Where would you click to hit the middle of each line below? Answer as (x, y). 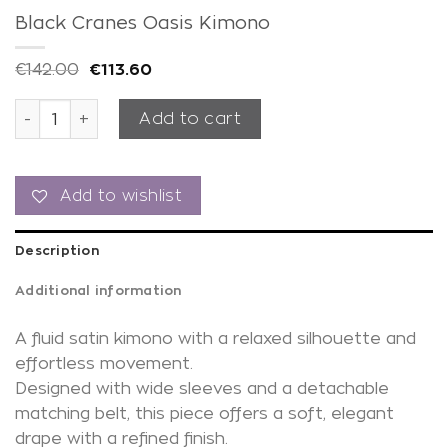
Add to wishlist (121, 195)
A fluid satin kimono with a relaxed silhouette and (215, 339)
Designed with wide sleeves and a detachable (202, 389)
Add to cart (190, 118)
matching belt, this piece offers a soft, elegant (204, 414)
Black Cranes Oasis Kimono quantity (156, 109)
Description (57, 250)
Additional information (98, 290)
